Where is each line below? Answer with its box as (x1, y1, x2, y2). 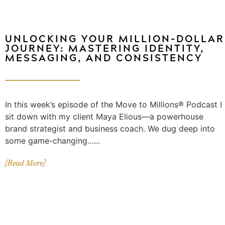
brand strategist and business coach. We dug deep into (5, 124, 215, 134)
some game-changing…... (5, 136, 100, 146)
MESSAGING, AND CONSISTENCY (5, 50, 202, 66)
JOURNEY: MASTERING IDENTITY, (5, 40, 204, 56)
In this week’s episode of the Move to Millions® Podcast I (5, 99, 222, 110)
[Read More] (5, 158, 45, 168)
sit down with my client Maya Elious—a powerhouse (5, 111, 203, 122)
